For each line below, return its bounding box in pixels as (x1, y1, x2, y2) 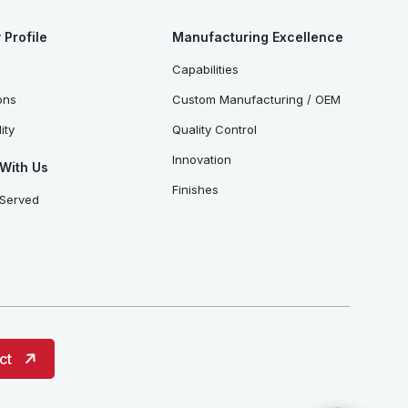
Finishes (172, 182, 219, 198)
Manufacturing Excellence (172, 29, 344, 46)
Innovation (172, 152, 232, 168)
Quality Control (172, 122, 258, 138)
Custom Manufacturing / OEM (172, 92, 342, 107)
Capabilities (172, 62, 240, 77)
